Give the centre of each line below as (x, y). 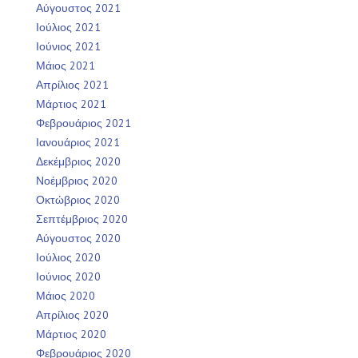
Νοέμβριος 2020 (77, 181)
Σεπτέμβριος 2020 (82, 219)
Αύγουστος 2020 (78, 239)
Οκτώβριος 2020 (78, 200)
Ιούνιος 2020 (68, 277)
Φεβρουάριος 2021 (84, 123)
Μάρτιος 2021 (71, 104)
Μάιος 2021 (66, 66)
